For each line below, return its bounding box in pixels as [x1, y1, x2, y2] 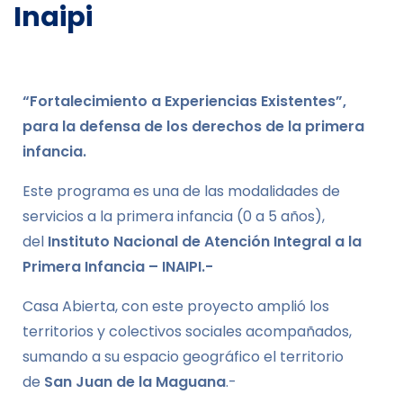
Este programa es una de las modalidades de [22, 180, 340, 201]
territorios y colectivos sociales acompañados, [22, 320, 352, 342]
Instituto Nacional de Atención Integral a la [48, 230, 362, 252]
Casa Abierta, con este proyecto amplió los [22, 295, 329, 317]
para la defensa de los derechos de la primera [22, 115, 364, 137]
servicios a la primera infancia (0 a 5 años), [22, 205, 325, 227]
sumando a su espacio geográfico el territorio [22, 345, 344, 367]
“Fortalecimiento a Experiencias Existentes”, [22, 90, 346, 112]
